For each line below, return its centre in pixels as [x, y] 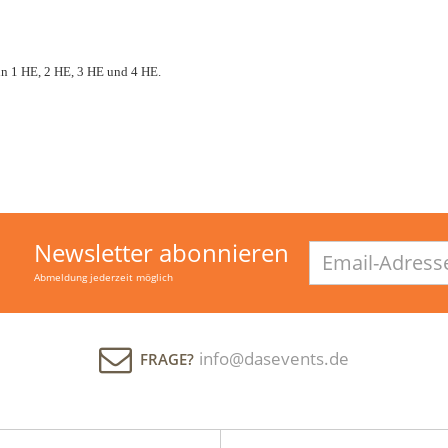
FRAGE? [167, 358]
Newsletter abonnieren [161, 252]
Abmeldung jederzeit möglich [103, 276]
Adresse [331, 265]
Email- [327, 248]
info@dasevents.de [274, 358]
